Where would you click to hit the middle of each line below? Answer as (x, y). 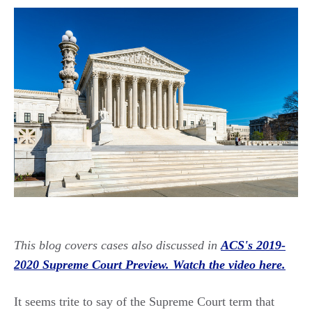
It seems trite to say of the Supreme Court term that (144, 301)
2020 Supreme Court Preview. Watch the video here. (150, 264)
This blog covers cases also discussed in (117, 245)
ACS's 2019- (253, 245)
